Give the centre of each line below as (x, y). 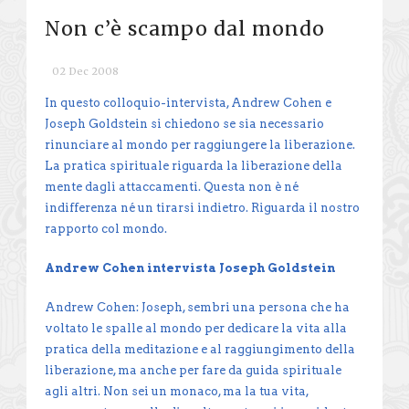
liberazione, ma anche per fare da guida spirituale (193, 370)
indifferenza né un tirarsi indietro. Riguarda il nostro (202, 207)
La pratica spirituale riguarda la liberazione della (194, 165)
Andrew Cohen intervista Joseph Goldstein (190, 267)
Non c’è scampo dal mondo (185, 28)
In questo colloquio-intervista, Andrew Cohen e (188, 102)
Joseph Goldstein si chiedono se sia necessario (184, 123)
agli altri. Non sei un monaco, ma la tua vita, (177, 391)
